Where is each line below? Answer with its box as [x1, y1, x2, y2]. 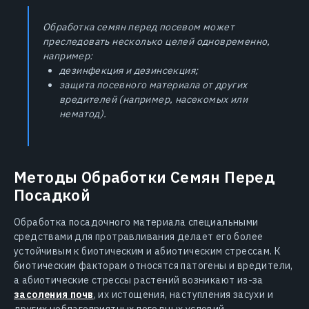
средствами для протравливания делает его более [14, 230, 263, 243]
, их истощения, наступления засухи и [93, 288, 274, 301]
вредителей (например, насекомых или [59, 92, 248, 106]
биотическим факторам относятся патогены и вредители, [14, 259, 293, 272]
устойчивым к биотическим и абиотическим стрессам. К [14, 244, 281, 257]
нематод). [59, 107, 107, 120]
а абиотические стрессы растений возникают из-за [14, 273, 263, 286]
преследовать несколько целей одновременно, [43, 34, 270, 48]
